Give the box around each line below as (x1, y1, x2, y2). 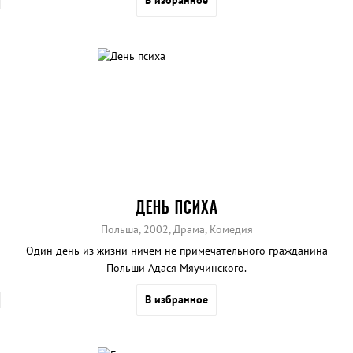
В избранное (145, 292, 208, 307)
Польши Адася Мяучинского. (106, 260, 247, 275)
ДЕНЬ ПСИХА (135, 196, 218, 217)
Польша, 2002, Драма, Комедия (100, 221, 253, 236)
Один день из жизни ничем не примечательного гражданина (25, 243, 328, 258)
